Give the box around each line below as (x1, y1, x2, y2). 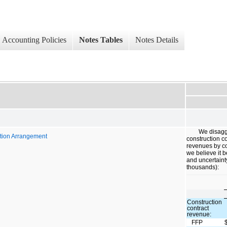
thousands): (186, 163, 219, 171)
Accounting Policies (2, 35, 66, 45)
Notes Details (135, 35, 178, 45)
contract (187, 204, 209, 212)
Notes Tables (79, 35, 123, 45)
